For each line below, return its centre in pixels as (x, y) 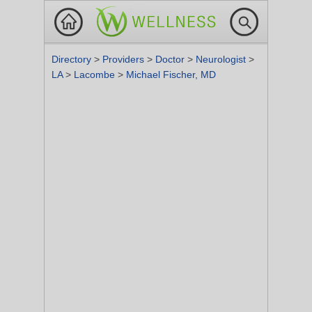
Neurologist (222, 59)
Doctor (171, 59)
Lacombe (96, 75)
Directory (73, 59)
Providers (125, 59)
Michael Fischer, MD (171, 75)
